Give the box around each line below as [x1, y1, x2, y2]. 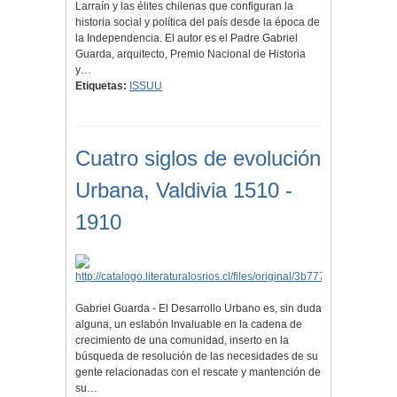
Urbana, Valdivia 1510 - [75, 178, 292, 203]
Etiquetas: [75, 80, 127, 93]
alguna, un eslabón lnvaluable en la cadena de [75, 318, 302, 331]
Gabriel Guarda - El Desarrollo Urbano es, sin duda [75, 302, 322, 315]
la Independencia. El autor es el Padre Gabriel [75, 32, 298, 45]
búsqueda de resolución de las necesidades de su [75, 350, 318, 363]
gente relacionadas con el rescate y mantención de [75, 366, 321, 379]
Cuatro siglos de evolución [75, 146, 321, 171]
